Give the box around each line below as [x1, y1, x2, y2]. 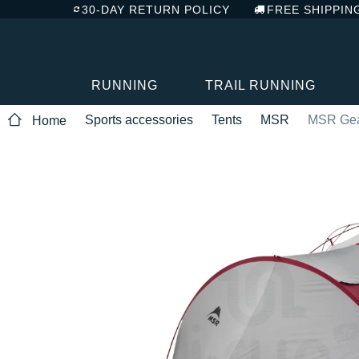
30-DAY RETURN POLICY [82, 2, 230, 16]
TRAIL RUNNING [204, 78, 316, 92]
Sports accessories [85, 112, 193, 127]
